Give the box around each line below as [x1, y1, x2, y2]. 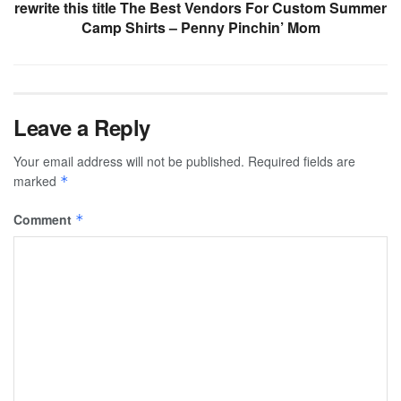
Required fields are [248, 152, 355, 171]
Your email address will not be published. [13, 152, 244, 171]
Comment [13, 210, 75, 229]
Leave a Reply [13, 112, 150, 143]
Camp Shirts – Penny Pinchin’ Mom [81, 17, 320, 38]
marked [13, 172, 60, 191]
